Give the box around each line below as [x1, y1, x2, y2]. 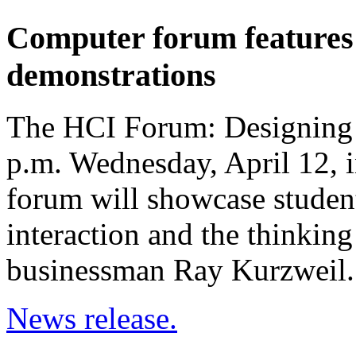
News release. [6, 301, 177, 336]
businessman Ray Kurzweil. [6, 253, 354, 288]
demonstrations [6, 57, 216, 94]
